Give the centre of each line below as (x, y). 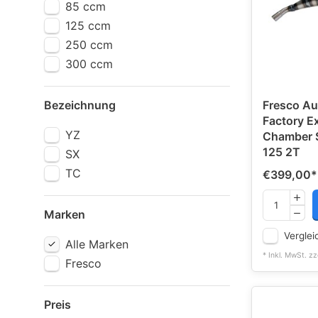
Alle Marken (97, 244)
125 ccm (88, 26)
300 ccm (89, 64)
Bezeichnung (80, 105)
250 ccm (89, 45)
